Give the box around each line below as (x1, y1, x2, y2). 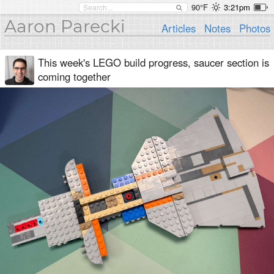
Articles (161, 21, 196, 35)
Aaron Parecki (4, 16, 125, 37)
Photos (239, 21, 270, 35)
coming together (38, 69, 111, 84)
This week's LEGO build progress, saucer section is (38, 55, 269, 70)
